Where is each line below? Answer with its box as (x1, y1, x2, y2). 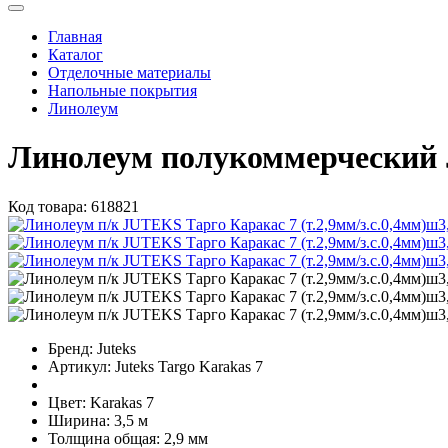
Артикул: (48, 357, 111, 375)
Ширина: (48, 411, 110, 429)
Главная (48, 27, 102, 45)
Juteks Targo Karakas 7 (115, 357, 263, 375)
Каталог (48, 45, 103, 63)
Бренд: (48, 339, 93, 357)
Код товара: (8, 197, 87, 215)
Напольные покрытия (48, 81, 197, 99)
